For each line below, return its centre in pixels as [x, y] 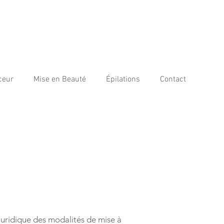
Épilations [123, 79]
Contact [173, 79]
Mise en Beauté [60, 79]
